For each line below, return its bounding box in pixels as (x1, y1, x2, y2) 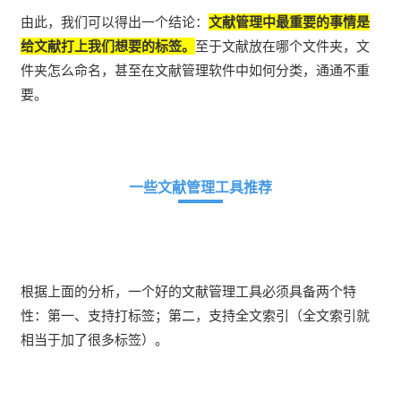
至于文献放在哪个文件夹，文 (195, 37, 370, 55)
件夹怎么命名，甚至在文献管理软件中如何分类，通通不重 (21, 61, 370, 79)
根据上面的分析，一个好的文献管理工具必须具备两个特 (21, 282, 356, 300)
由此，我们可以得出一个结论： (21, 13, 209, 30)
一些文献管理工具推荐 (129, 177, 272, 196)
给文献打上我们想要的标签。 (21, 37, 195, 55)
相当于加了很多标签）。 (21, 330, 168, 348)
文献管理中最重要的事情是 (209, 13, 370, 30)
